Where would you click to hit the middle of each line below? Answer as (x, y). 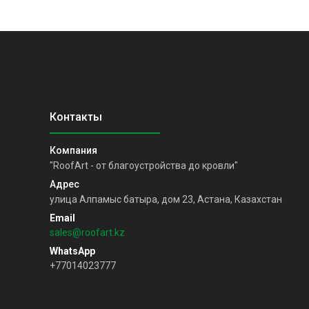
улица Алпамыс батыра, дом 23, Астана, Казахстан (166, 200)
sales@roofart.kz (87, 233)
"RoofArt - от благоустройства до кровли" (144, 166)
